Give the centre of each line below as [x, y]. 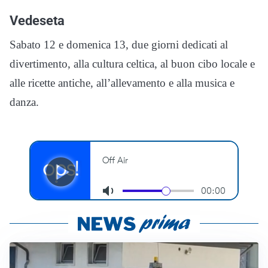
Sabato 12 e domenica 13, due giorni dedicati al [119, 45]
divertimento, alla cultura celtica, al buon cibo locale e [132, 64]
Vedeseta [37, 21]
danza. [24, 102]
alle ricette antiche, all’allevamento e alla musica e [122, 83]
